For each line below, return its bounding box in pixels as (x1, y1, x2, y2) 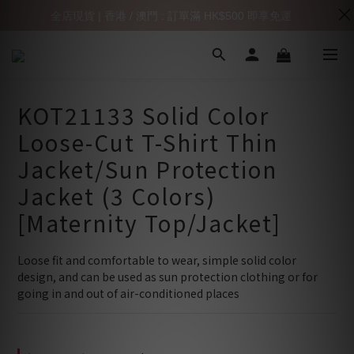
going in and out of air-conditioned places (17, 285, 239, 301)
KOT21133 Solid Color (17, 100, 269, 131)
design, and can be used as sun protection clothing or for (17, 269, 320, 284)
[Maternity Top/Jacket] (17, 207, 281, 239)
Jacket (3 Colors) (17, 180, 216, 212)
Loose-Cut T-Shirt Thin (17, 126, 278, 158)
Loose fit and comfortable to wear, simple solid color (17, 252, 299, 268)
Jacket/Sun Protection (17, 153, 277, 185)
